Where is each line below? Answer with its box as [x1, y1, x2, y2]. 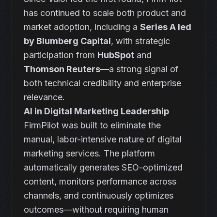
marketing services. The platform [24, 148, 155, 158]
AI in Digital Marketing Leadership [24, 106, 169, 116]
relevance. [24, 92, 65, 102]
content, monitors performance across [24, 176, 176, 186]
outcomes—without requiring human [24, 204, 169, 215]
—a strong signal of [100, 64, 179, 74]
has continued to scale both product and [24, 8, 186, 18]
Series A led [140, 22, 191, 32]
